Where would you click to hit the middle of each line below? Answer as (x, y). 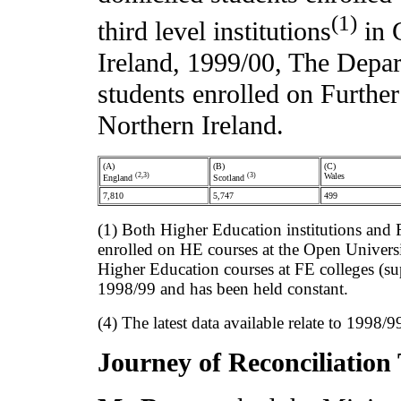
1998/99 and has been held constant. (223, 289)
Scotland (230, 178)
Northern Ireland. (191, 126)
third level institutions (214, 32)
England (119, 178)
